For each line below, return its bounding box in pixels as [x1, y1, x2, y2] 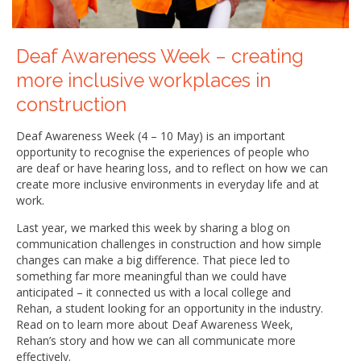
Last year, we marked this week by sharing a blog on [16, 220, 290, 236]
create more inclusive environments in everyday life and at [16, 176, 319, 193]
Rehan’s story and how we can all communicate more [16, 333, 296, 349]
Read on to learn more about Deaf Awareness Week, [16, 317, 293, 333]
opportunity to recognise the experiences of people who [16, 144, 309, 160]
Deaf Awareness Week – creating [16, 45, 304, 68]
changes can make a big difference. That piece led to [16, 252, 290, 268]
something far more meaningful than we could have [16, 268, 287, 284]
